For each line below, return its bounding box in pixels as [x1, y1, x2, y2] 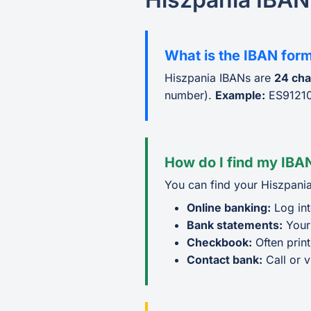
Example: [215, 88, 265, 102]
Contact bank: [187, 253, 262, 267]
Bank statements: [187, 218, 283, 232]
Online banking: [187, 201, 271, 215]
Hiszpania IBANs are [165, 71, 274, 85]
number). [165, 88, 215, 102]
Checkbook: [187, 235, 252, 249]
